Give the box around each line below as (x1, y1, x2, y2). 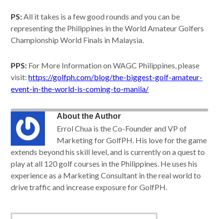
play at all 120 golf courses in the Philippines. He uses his (11, 159, 198, 169)
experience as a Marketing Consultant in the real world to (11, 171, 201, 180)
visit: (11, 72, 29, 82)
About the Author (57, 112, 121, 121)
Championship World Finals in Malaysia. (11, 35, 144, 45)
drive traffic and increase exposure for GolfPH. (11, 182, 168, 192)
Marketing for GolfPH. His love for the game (57, 135, 207, 145)
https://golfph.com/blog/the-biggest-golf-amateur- (28, 72, 203, 82)
